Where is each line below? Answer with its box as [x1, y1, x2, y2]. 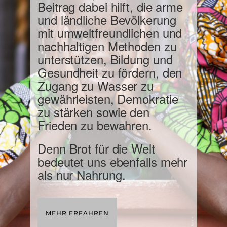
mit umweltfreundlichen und [37, 24, 182, 42]
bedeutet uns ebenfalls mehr [37, 153, 188, 171]
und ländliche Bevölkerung [37, 11, 176, 29]
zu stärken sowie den [37, 103, 149, 121]
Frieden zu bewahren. [37, 116, 152, 134]
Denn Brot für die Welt [37, 139, 155, 158]
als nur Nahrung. [37, 166, 126, 184]
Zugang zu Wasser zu [37, 77, 154, 95]
